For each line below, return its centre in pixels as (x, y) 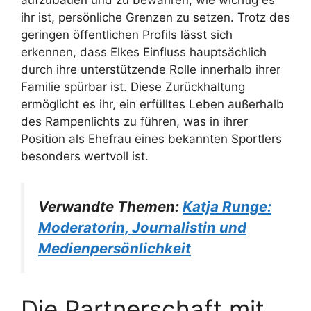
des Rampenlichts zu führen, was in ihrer (134, 121)
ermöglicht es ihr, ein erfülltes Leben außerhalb (152, 104)
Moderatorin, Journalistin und (142, 228)
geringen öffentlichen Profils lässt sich (127, 34)
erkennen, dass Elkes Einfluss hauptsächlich (144, 52)
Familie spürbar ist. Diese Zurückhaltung (133, 86)
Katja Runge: (227, 207)
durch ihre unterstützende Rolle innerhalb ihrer (151, 69)
